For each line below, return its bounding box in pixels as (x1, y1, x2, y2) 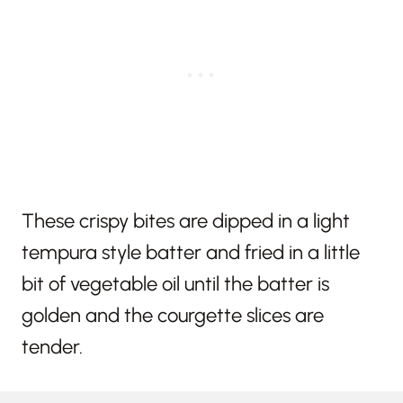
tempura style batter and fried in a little (22, 239, 360, 264)
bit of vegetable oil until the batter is (22, 271, 329, 296)
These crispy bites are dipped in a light (22, 208, 350, 233)
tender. (22, 334, 83, 359)
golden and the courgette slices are (22, 302, 324, 327)
